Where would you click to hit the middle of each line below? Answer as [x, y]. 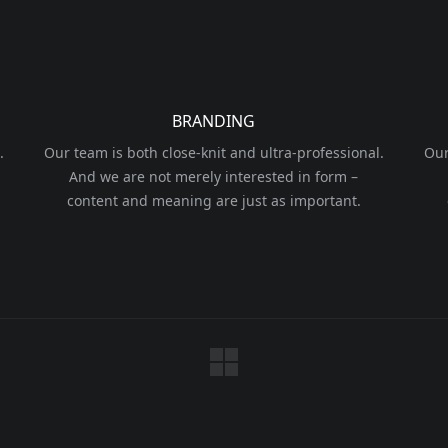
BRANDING [214, 121]
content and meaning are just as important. [213, 200]
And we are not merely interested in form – [214, 176]
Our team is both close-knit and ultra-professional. [213, 152]
